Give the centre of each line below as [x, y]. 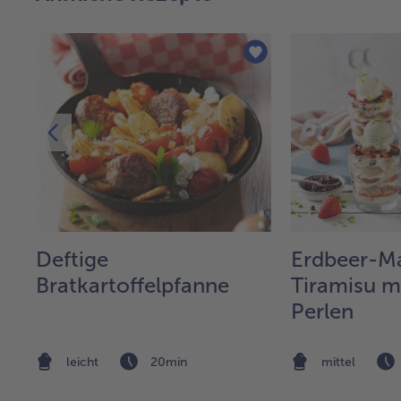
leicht [82, 363]
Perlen [322, 311]
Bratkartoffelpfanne [132, 286]
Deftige [72, 260]
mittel [338, 363]
